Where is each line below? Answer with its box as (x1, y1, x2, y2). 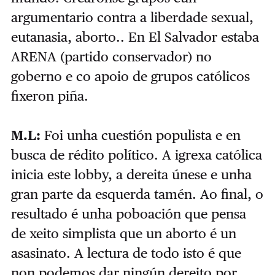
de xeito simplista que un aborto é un (10, 225, 236, 241)
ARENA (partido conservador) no (10, 48, 212, 64)
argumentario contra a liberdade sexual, (10, 9, 254, 25)
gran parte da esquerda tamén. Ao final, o (10, 185, 263, 202)
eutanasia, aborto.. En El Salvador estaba (10, 28, 259, 45)
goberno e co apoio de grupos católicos (10, 68, 250, 84)
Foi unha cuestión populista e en (44, 126, 241, 143)
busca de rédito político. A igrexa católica (10, 146, 262, 163)
